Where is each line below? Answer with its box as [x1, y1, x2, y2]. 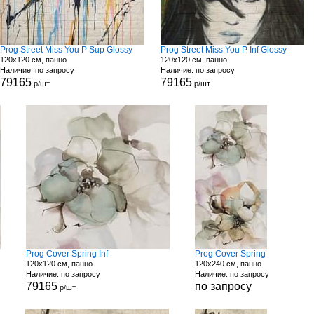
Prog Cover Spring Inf [25, 249, 108, 259]
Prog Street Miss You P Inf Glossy [161, 45, 287, 55]
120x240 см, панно [195, 259, 262, 268]
